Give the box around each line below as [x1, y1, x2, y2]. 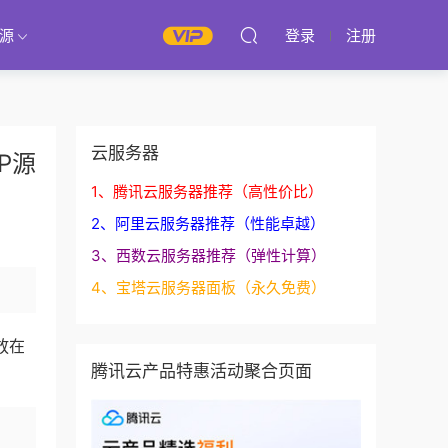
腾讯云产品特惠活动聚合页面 [91, 361, 312, 381]
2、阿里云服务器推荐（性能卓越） [91, 214, 325, 233]
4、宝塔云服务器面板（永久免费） [91, 278, 326, 297]
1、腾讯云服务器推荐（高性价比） [91, 182, 323, 201]
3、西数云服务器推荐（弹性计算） [91, 246, 326, 265]
